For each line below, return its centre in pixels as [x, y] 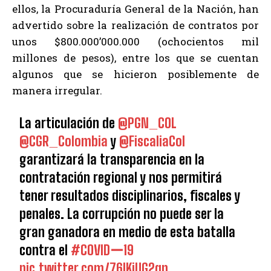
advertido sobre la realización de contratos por [135, 25]
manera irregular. [57, 91]
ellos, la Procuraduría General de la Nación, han [135, 9]
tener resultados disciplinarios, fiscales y [130, 196]
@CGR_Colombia [64, 142]
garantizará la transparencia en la [112, 160]
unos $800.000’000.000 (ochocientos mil [135, 42]
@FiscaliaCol [152, 142]
